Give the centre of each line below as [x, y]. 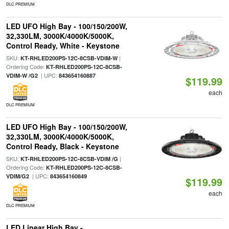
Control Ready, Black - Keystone [62, 146]
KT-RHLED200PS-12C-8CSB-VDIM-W [69, 58]
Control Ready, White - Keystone [63, 45]
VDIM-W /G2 [22, 75]
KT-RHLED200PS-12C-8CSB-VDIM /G [69, 159]
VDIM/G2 [17, 176]
